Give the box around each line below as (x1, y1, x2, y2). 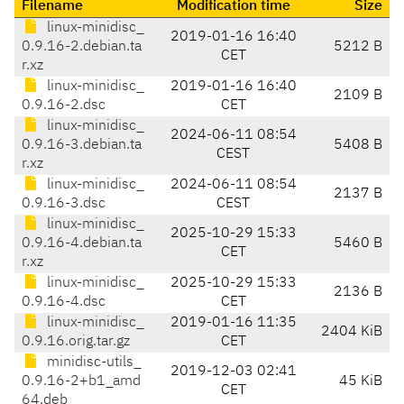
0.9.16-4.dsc (22, 295, 106, 310)
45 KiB (339, 374, 382, 390)
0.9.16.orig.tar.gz (22, 335, 130, 350)
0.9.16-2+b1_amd (22, 374, 141, 390)
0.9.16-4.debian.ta (22, 236, 142, 252)
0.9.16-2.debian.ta (22, 40, 142, 55)
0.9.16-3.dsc (22, 197, 106, 212)
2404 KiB (321, 325, 382, 340)
